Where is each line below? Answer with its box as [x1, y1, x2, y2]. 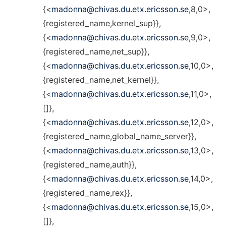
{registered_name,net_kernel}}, [42, 75, 159, 85]
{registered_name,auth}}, [42, 159, 137, 169]
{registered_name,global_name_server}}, [42, 131, 196, 141]
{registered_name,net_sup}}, [42, 46, 149, 56]
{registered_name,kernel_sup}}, [42, 18, 161, 28]
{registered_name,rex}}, [42, 188, 132, 198]
